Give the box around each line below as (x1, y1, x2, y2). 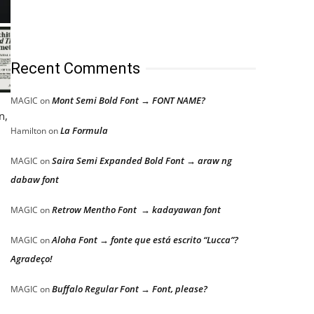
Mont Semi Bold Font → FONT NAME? (52, 94, 205, 107)
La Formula (60, 124, 108, 137)
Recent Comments (11, 60, 140, 77)
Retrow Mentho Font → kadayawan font (52, 203, 221, 216)
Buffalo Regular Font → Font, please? (52, 282, 207, 295)
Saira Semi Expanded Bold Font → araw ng (52, 154, 232, 167)
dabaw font (11, 173, 59, 186)
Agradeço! (11, 252, 53, 265)
